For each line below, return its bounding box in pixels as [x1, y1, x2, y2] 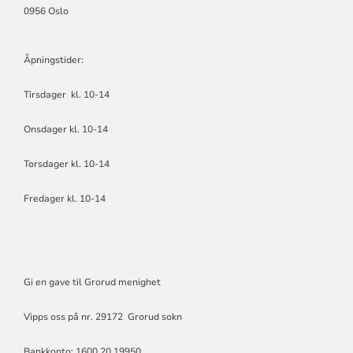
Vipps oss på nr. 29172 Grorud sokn [23, 310, 182, 324]
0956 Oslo [23, 5, 69, 18]
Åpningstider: [23, 54, 86, 67]
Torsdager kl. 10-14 [23, 158, 110, 171]
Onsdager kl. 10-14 [23, 123, 108, 136]
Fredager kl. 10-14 [23, 192, 106, 206]
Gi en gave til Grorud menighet [23, 276, 161, 289]
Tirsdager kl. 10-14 [23, 88, 110, 102]
